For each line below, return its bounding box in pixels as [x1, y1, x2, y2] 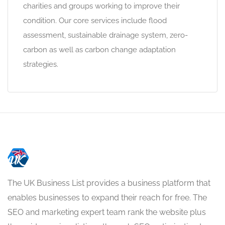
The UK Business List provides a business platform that [8, 178, 210, 188]
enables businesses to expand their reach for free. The [8, 193, 207, 202]
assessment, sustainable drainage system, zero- [23, 31, 188, 40]
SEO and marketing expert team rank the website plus [8, 207, 206, 217]
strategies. [23, 60, 58, 69]
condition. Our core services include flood [23, 16, 167, 25]
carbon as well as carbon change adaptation [23, 45, 176, 54]
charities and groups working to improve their [23, 2, 180, 11]
